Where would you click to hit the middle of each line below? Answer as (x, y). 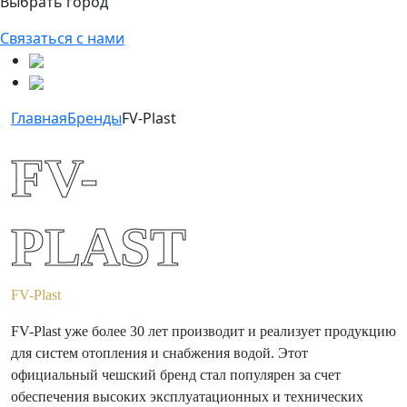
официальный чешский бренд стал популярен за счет (176, 374)
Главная (39, 118)
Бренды (94, 118)
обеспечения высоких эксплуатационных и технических (187, 396)
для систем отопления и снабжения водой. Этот (159, 352)
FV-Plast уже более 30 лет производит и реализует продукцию (203, 331)
